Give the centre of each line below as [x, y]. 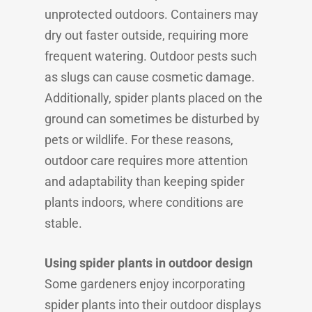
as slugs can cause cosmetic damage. [150, 77]
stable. [63, 223]
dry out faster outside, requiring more [147, 35]
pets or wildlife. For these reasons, [139, 140]
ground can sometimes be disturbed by [152, 119]
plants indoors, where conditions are [144, 202]
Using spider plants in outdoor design [149, 263]
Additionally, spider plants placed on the [154, 98]
